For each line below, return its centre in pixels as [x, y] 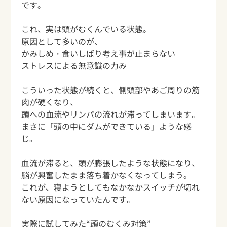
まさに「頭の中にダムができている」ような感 [107, 126]
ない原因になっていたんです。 [78, 199]
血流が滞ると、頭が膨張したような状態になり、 [111, 163]
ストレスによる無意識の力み [74, 66]
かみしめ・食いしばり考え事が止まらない [99, 53]
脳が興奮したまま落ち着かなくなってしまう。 [107, 175]
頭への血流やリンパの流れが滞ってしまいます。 [111, 114]
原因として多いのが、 [62, 41]
